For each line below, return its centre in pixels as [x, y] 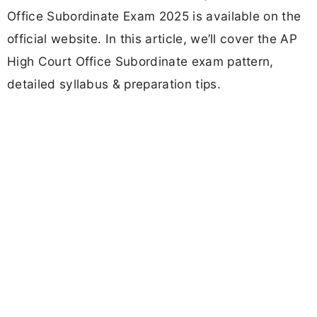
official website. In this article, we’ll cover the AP [152, 39]
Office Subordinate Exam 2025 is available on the [154, 16]
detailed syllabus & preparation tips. [114, 84]
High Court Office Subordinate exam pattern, [140, 62]
